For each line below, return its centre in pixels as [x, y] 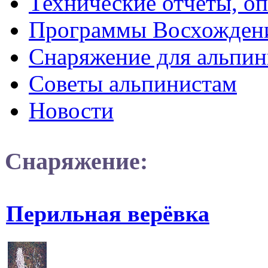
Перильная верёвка [108, 214]
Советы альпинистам [133, 83]
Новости [71, 110]
